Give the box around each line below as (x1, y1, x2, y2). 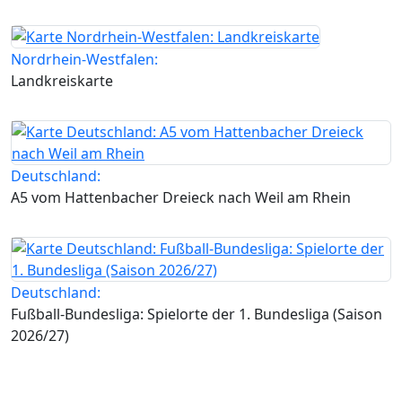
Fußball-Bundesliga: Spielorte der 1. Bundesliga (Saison (11, 304, 382, 325)
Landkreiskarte (11, 71, 113, 92)
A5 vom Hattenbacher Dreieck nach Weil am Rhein (11, 188, 351, 208)
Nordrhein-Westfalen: (11, 49, 158, 70)
